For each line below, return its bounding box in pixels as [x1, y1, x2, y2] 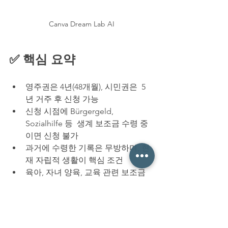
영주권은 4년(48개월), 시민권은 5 [25, 81, 146, 92]
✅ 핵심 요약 [9, 51, 75, 67]
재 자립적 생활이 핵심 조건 [25, 155, 123, 165]
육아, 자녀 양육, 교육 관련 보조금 [25, 167, 146, 177]
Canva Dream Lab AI [48, 19, 115, 28]
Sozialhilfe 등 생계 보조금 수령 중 [25, 118, 148, 128]
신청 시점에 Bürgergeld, [25, 106, 116, 116]
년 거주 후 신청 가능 [25, 94, 99, 104]
